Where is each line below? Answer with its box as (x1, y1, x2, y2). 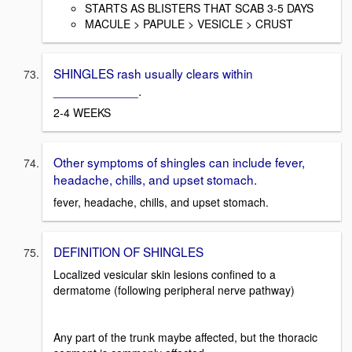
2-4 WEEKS (53, 104, 111, 121)
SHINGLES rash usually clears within (53, 64, 253, 82)
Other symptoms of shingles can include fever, (53, 153, 305, 171)
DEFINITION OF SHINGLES (53, 242, 203, 260)
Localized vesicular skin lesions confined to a (53, 266, 276, 282)
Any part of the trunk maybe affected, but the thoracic (53, 328, 317, 345)
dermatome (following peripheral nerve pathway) (53, 281, 295, 298)
